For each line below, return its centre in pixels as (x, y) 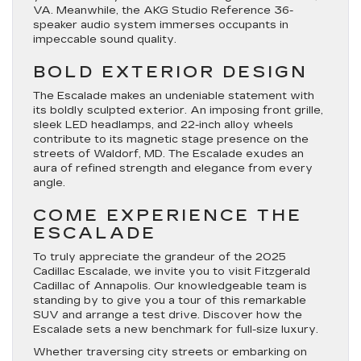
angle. (49, 183)
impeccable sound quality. (105, 39)
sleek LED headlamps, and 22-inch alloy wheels (163, 125)
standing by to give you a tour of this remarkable (170, 301)
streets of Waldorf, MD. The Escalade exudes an (168, 154)
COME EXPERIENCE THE (168, 215)
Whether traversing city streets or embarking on (170, 352)
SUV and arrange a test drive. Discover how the (168, 315)
